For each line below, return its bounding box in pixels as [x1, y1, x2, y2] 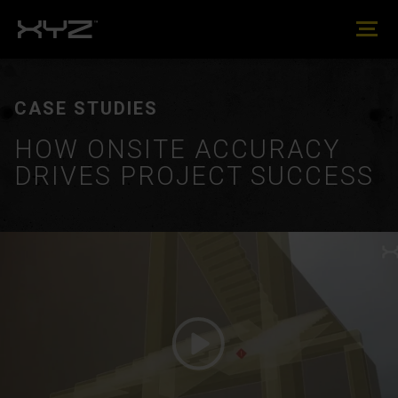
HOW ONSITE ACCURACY [14, 134, 340, 165]
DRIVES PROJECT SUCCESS [14, 161, 374, 192]
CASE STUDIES [14, 98, 158, 119]
